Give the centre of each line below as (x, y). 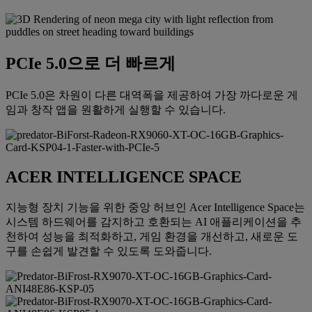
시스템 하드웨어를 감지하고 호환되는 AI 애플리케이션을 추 (154, 221)
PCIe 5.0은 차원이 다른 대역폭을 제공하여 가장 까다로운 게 (152, 95)
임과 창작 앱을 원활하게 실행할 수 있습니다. (116, 109)
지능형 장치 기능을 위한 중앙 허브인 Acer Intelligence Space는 (155, 207)
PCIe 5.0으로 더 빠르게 (91, 63)
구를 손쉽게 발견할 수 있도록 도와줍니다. (109, 251)
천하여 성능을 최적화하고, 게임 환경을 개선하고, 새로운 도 (152, 236)
